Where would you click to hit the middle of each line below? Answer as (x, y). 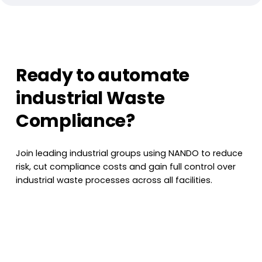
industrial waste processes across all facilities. (114, 180)
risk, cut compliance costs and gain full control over (126, 167)
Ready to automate (103, 76)
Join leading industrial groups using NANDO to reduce (130, 154)
